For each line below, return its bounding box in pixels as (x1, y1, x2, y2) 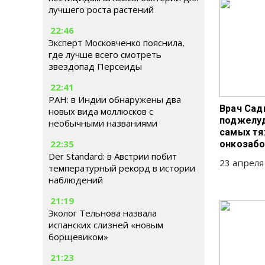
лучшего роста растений (49, 4, 154, 15)
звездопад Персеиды (49, 60, 142, 72)
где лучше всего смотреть (49, 49, 161, 60)
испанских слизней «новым (49, 219, 163, 231)
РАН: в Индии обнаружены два (49, 93, 181, 105)
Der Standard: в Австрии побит (49, 150, 177, 162)
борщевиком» (49, 231, 108, 243)
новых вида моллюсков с (49, 105, 153, 117)
